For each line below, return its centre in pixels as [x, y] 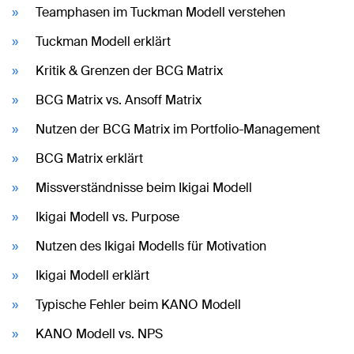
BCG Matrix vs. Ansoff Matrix [119, 100]
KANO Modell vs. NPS [99, 333]
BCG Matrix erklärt [89, 158]
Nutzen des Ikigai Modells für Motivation [151, 246]
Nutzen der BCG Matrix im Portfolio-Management [178, 129]
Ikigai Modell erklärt [92, 275]
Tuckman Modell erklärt [103, 41]
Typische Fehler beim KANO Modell [138, 304]
